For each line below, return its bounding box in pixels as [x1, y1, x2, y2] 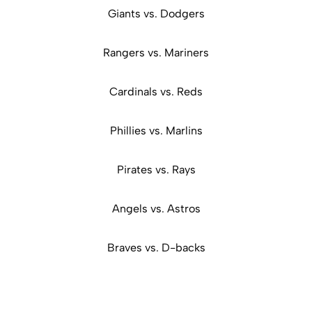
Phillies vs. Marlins [109, 124, 203, 138]
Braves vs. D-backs [107, 241, 205, 255]
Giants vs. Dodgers [107, 7, 205, 21]
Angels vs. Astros [111, 202, 201, 216]
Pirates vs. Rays [116, 163, 196, 177]
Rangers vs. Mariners [103, 46, 209, 60]
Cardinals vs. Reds [109, 85, 203, 99]
